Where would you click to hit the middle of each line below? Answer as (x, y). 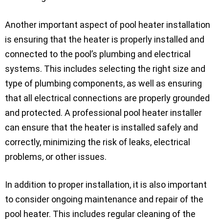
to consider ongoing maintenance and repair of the (104, 199)
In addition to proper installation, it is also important (106, 184)
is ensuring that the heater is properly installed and (105, 39)
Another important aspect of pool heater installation (108, 24)
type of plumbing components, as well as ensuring (103, 83)
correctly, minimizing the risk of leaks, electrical (98, 142)
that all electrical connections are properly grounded (107, 98)
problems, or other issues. (56, 156)
